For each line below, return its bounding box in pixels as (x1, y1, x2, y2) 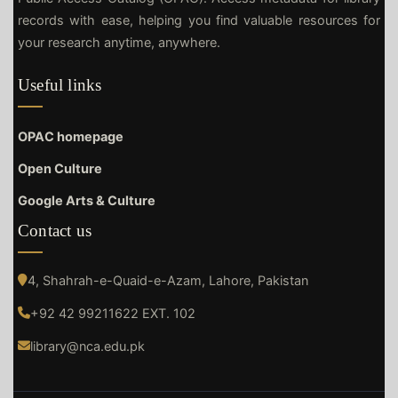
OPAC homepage (18, 128, 123, 145)
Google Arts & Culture (18, 192, 155, 209)
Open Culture (18, 160, 102, 177)
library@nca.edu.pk (30, 338, 145, 354)
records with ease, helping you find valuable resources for (18, 12, 380, 28)
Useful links (18, 75, 102, 94)
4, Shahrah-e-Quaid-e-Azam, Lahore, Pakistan (28, 272, 308, 289)
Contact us (18, 220, 92, 240)
